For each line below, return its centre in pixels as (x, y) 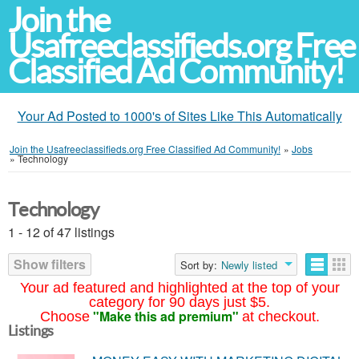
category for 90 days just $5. (179, 302)
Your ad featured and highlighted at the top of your (179, 288)
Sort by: (199, 265)
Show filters (50, 264)
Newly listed (249, 265)
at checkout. (280, 317)
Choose (65, 317)
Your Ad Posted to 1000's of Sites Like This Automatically (179, 116)
